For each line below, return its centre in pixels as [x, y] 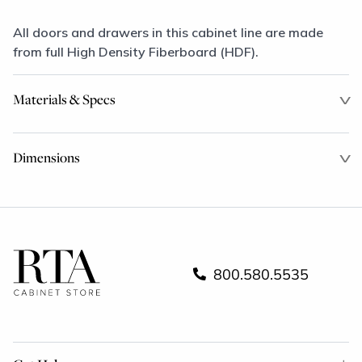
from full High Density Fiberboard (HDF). [136, 52]
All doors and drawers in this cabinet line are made [168, 32]
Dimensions [46, 157]
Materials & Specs [64, 99]
